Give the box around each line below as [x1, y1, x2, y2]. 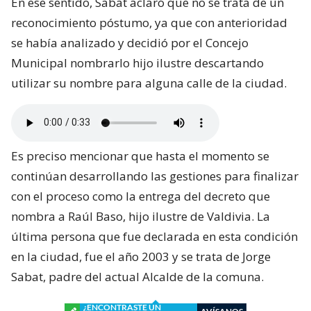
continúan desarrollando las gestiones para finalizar [11, 167, 299, 184]
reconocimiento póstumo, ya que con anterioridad [11, 14, 287, 31]
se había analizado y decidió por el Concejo [11, 34, 249, 51]
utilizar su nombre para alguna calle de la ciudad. [11, 74, 287, 91]
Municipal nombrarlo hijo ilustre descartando [11, 54, 264, 71]
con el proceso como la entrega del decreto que [11, 187, 270, 204]
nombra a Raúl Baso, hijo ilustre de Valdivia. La [11, 208, 270, 224]
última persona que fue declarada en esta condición [11, 228, 298, 244]
